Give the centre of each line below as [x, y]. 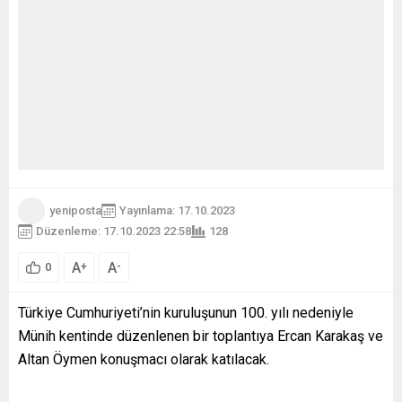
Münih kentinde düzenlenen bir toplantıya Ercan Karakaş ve [201, 336]
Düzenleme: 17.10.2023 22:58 [114, 231]
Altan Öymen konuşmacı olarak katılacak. [145, 359]
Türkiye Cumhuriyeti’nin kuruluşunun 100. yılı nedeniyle [186, 312]
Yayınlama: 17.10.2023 [177, 210]
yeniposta [75, 210]
